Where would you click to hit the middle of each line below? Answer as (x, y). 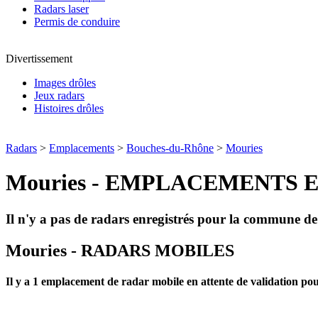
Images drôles (65, 83)
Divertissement (39, 59)
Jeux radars (59, 95)
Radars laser (61, 9)
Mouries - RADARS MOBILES (120, 250)
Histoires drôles (69, 108)
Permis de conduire (77, 22)
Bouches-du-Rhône (170, 148)
